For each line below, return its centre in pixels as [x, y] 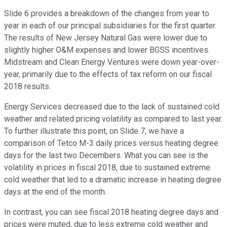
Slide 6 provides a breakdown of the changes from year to [107, 14]
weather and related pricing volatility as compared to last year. [113, 119]
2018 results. [27, 87]
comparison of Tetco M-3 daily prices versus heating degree [111, 143]
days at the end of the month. [55, 192]
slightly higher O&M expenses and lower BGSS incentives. [107, 50]
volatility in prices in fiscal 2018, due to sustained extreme [107, 168]
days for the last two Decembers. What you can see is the [106, 156]
